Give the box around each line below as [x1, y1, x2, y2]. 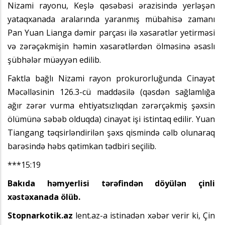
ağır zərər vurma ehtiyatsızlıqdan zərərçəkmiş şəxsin [8, 99, 215, 111]
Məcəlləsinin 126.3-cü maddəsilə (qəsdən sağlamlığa [8, 86, 215, 97]
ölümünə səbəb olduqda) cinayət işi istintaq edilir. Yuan [8, 113, 215, 125]
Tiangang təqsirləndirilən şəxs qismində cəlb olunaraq [8, 127, 215, 138]
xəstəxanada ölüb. [8, 191, 82, 202]
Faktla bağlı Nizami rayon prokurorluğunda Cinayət [8, 72, 215, 84]
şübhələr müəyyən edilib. [8, 54, 101, 65]
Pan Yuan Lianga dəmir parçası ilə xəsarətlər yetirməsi [8, 27, 215, 38]
